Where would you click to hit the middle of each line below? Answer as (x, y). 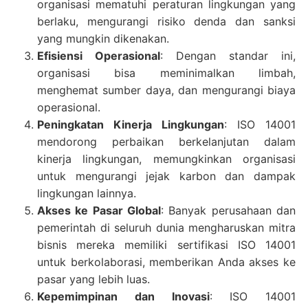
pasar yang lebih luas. (93, 279)
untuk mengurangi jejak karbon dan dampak (166, 176)
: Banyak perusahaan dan (229, 210)
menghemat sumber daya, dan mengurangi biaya (166, 90)
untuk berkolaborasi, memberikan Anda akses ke (166, 262)
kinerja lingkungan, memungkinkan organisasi (166, 158)
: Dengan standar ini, (228, 55)
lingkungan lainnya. (86, 193)
